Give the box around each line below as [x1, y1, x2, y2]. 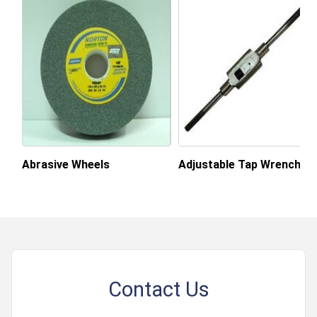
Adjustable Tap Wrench [178, 158, 301, 171]
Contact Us [108, 277, 209, 301]
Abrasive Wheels [22, 158, 110, 171]
